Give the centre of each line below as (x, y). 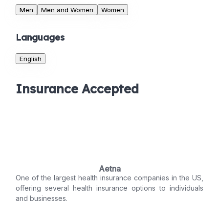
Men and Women (67, 10)
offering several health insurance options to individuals (109, 188)
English (31, 59)
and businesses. (42, 198)
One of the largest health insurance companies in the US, (109, 178)
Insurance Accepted (77, 89)
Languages (40, 38)
